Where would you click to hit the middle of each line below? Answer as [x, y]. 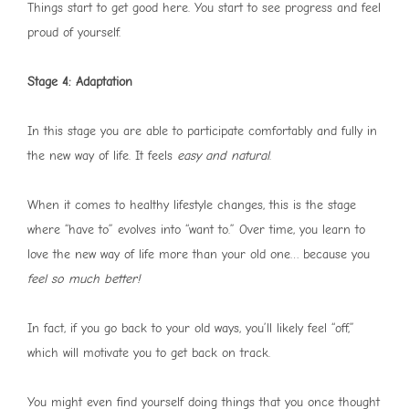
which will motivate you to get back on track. [149, 353]
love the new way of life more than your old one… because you [199, 255]
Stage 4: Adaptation [80, 82]
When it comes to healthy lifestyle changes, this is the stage [192, 205]
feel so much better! [84, 279]
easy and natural [223, 156]
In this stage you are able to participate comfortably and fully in [202, 131]
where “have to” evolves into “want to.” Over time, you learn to [196, 230]
